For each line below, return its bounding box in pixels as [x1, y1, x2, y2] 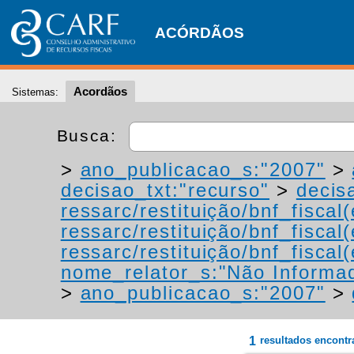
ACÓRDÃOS [155, 24, 244, 41]
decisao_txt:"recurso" [60, 179, 270, 201]
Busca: [56, 126, 123, 145]
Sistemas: [12, 86, 58, 98]
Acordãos [73, 85, 127, 98]
